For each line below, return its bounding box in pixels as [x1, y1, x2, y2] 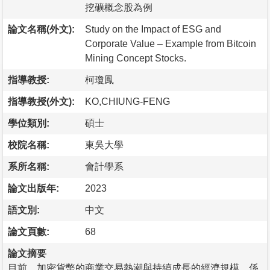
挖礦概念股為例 [85, 2, 152, 13]
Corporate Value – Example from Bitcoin [85, 38, 256, 49]
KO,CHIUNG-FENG [85, 96, 170, 107]
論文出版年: [8, 183, 59, 193]
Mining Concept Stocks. [85, 52, 186, 63]
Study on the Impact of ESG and [85, 24, 221, 34]
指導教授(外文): [8, 96, 75, 107]
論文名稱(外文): [8, 24, 75, 34]
